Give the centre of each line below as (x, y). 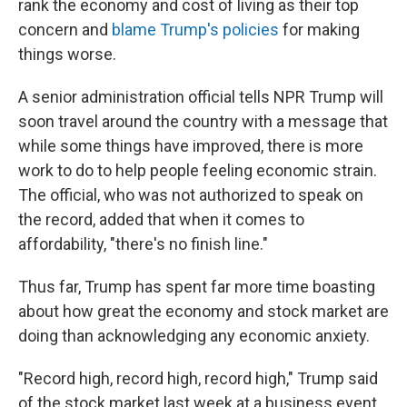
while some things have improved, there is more (191, 146)
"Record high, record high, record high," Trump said (198, 378)
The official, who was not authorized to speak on (191, 195)
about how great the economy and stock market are (203, 311)
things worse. (67, 54)
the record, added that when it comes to (161, 219)
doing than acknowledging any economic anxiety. (194, 336)
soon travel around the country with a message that (203, 121)
